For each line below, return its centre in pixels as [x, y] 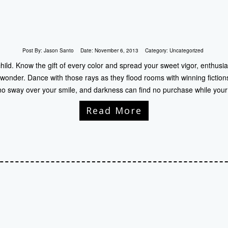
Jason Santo [59, 50]
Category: [157, 50]
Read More [114, 110]
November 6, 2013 [116, 50]
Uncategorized [186, 50]
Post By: [33, 50]
